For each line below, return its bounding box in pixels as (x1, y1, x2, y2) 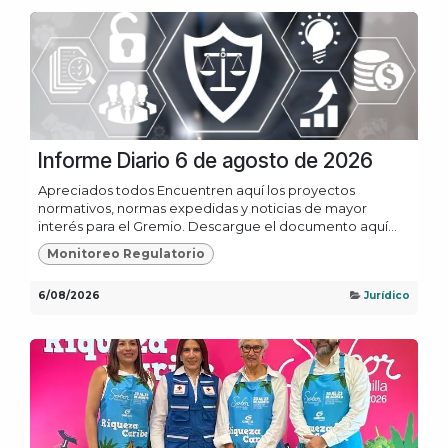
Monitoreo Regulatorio (46, 246, 205, 262)
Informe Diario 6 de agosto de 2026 (38, 148, 373, 174)
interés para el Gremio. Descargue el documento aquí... (38, 218, 397, 235)
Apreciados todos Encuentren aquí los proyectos (38, 182, 355, 199)
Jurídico (364, 289, 410, 303)
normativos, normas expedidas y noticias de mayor (38, 200, 367, 217)
